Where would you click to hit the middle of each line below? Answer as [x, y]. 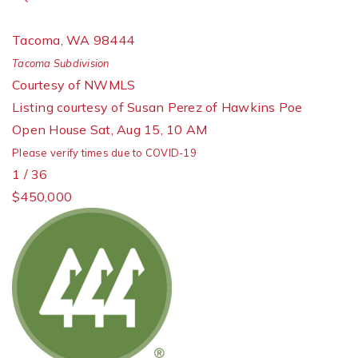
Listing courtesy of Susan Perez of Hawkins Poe [157, 107]
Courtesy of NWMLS [74, 85]
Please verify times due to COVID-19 [104, 153]
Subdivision [80, 63]
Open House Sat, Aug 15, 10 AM [110, 129]
